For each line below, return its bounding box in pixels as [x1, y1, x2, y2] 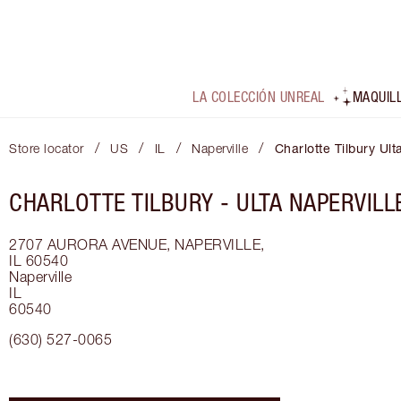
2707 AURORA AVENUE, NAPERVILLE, [9, 236, 265, 253]
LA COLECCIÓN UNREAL [192, 89, 325, 106]
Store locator [9, 141, 84, 157]
